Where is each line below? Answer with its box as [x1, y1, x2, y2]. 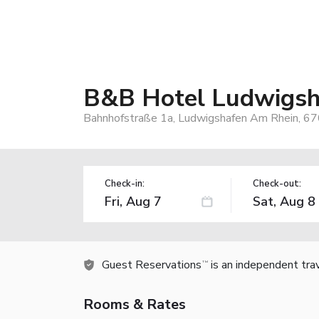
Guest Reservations [102, 256, 202, 273]
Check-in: [105, 177, 145, 190]
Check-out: [252, 177, 301, 190]
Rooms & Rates [83, 294, 186, 314]
